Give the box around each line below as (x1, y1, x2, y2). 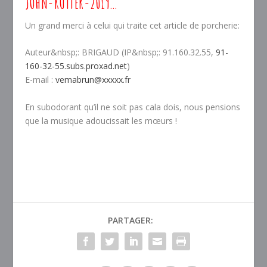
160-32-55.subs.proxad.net (25, 60, 128, 72)
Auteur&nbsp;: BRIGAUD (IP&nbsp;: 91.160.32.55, (25, 46, 216, 58)
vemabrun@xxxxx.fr (55, 74, 131, 86)
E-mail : (25, 74, 56, 86)
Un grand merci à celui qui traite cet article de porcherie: (25, 19, 240, 31)
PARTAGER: (108, 215, 153, 226)
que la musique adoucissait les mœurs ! (25, 114, 178, 126)
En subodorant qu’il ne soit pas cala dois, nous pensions (25, 101, 241, 113)
